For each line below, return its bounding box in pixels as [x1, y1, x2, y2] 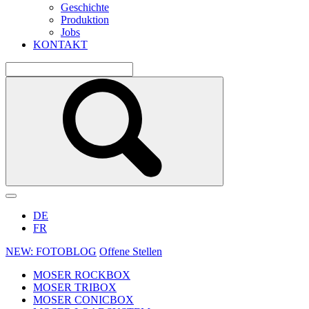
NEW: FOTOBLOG [6, 246, 97, 257]
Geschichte [61, 1, 109, 13]
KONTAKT [33, 39, 88, 50]
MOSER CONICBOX [33, 294, 134, 306]
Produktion [61, 14, 109, 26]
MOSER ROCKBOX [33, 269, 130, 281]
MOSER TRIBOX [33, 281, 117, 293]
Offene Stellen [99, 246, 162, 257]
